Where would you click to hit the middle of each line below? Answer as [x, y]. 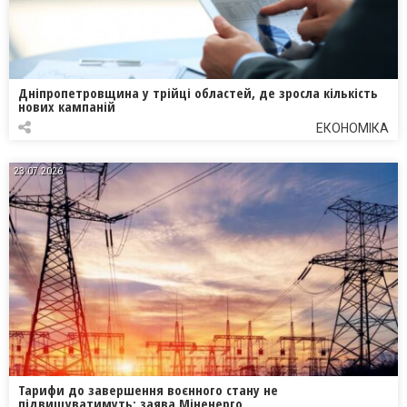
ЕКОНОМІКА [352, 128]
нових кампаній [67, 106]
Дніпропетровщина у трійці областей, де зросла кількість [198, 92]
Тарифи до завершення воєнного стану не [148, 389]
